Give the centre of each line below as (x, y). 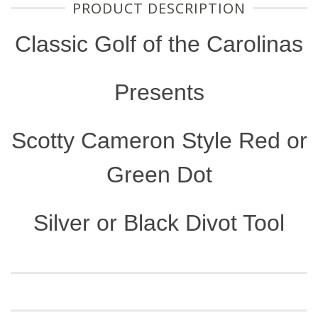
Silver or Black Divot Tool (159, 223)
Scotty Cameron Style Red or (159, 141)
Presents (159, 93)
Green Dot (159, 175)
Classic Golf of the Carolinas (159, 44)
